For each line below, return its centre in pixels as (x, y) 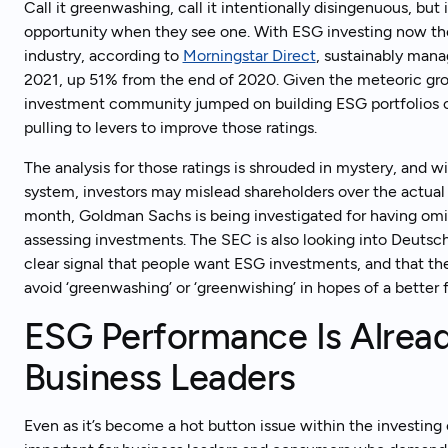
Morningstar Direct (249, 55)
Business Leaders (159, 377)
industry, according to (103, 55)
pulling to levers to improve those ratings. (170, 127)
